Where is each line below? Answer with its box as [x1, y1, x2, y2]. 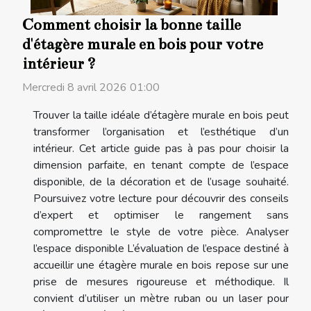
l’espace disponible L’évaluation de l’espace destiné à [33, 240, 289, 256]
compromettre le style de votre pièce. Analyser [33, 224, 289, 239]
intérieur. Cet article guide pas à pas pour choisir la [33, 140, 289, 156]
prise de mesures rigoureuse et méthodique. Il [33, 274, 289, 289]
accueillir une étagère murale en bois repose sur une [33, 257, 289, 273]
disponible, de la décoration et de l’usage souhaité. [33, 174, 289, 190]
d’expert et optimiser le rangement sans [33, 207, 289, 223]
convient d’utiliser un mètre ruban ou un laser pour [33, 290, 289, 306]
